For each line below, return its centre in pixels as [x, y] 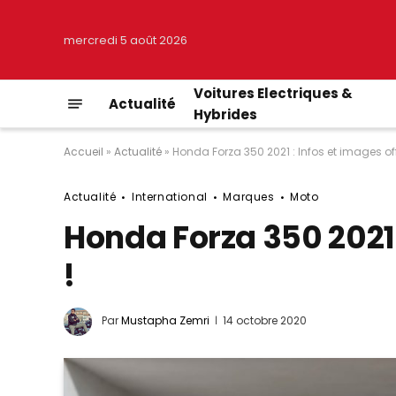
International [170, 197]
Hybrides [225, 114]
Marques [249, 197]
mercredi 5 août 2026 [126, 40]
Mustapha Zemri [165, 321]
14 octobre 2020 [265, 321]
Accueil [84, 152]
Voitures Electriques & [273, 93]
